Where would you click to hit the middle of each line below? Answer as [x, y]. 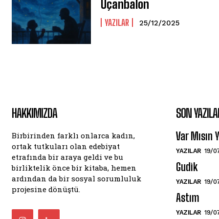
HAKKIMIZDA [34, 113]
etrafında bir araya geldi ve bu [67, 157]
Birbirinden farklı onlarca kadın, [73, 136]
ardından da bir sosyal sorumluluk [77, 179]
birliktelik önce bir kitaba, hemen [74, 168]
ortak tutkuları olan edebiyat [66, 146]
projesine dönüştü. [46, 189]
